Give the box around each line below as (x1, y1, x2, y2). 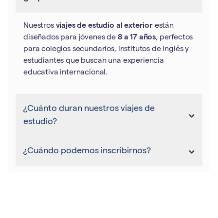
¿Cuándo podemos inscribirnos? (23, 147, 151, 156)
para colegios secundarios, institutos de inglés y (23, 46, 189, 54)
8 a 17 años (117, 34, 156, 42)
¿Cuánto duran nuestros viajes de (23, 105, 155, 113)
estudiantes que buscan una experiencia (23, 57, 164, 65)
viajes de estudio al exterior (55, 22, 153, 30)
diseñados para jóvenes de (23, 34, 118, 42)
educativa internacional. (23, 69, 108, 77)
